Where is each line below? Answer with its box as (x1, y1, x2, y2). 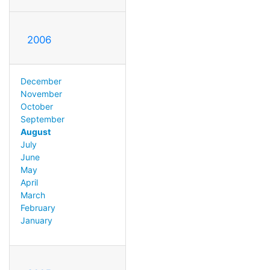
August (20, 126, 51, 137)
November (20, 88, 62, 99)
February (20, 202, 55, 213)
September (20, 113, 64, 124)
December (20, 75, 61, 86)
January (20, 215, 52, 225)
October (20, 101, 53, 111)
